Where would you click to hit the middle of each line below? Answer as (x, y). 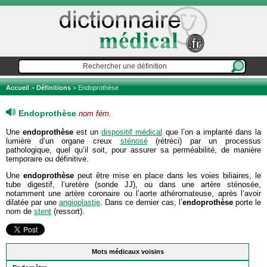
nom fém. (95, 114)
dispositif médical (132, 132)
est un (89, 132)
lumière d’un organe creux (63, 141)
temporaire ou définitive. (47, 159)
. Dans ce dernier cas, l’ (141, 202)
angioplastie (80, 202)
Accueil (18, 88)
